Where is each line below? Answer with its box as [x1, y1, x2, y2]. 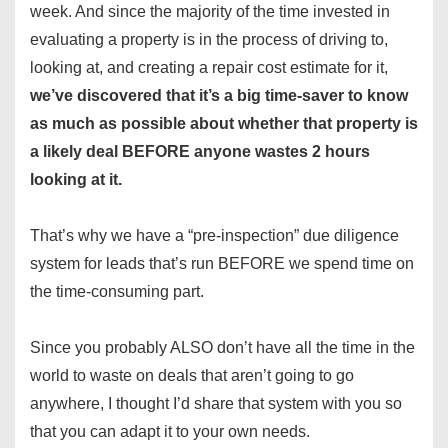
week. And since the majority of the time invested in [30, 3, 390, 21]
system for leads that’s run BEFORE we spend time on [30, 255, 414, 273]
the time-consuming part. [30, 283, 204, 301]
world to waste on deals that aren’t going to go [30, 367, 354, 385]
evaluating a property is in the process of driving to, [30, 31, 388, 49]
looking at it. [30, 171, 122, 189]
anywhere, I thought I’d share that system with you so [30, 395, 402, 413]
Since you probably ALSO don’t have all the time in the [30, 339, 415, 357]
